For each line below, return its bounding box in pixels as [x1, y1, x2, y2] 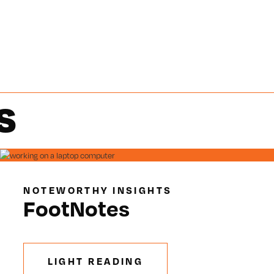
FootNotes [23, 194, 130, 222]
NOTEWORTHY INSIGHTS [23, 184, 172, 197]
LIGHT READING [47, 254, 144, 267]
